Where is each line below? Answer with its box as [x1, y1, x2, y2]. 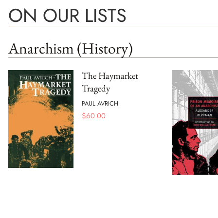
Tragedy [82, 82, 110, 94]
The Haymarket [82, 70, 138, 82]
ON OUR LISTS [8, 2, 127, 29]
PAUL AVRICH [82, 98, 118, 108]
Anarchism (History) [8, 37, 133, 58]
